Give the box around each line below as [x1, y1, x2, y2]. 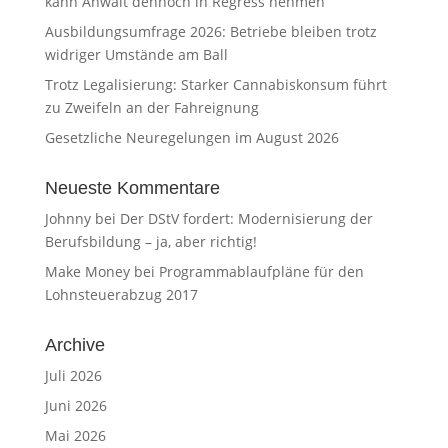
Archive [44, 335, 105, 355]
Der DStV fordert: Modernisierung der [119, 209, 373, 228]
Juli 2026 [44, 366, 102, 385]
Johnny [44, 209, 91, 228]
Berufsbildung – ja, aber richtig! [44, 232, 257, 251]
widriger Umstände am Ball [44, 45, 228, 64]
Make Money [44, 262, 130, 281]
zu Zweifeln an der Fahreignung [44, 98, 259, 117]
